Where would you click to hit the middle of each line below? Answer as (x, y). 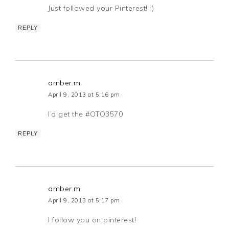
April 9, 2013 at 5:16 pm (84, 95)
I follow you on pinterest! (92, 220)
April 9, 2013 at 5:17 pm (84, 201)
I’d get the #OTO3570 (86, 114)
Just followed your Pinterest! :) (101, 8)
